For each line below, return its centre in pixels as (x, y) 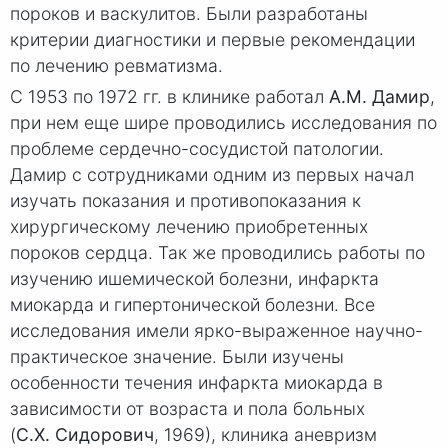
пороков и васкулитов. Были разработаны (189, 14)
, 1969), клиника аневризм (265, 434)
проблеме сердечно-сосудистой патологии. (197, 148)
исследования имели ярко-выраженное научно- (216, 330)
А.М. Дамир (379, 96)
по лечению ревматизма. (116, 66)
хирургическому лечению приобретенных (189, 226)
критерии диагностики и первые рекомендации (212, 40)
